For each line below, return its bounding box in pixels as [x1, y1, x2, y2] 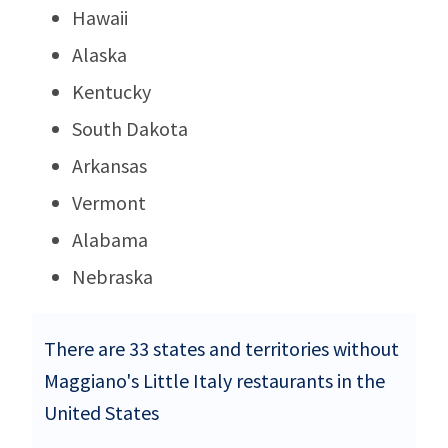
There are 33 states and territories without [44, 335, 399, 361]
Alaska [72, 41, 127, 67]
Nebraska [72, 263, 153, 289]
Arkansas [72, 152, 147, 178]
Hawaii [72, 4, 128, 30]
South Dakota [72, 115, 188, 141]
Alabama [72, 226, 148, 252]
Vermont [72, 189, 146, 215]
